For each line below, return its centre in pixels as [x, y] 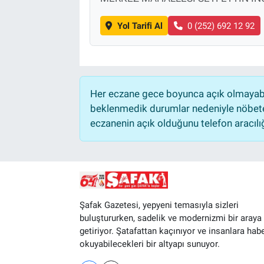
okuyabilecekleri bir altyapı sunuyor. [149, 244]
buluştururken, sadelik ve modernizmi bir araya [170, 218]
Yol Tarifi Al [140, 26]
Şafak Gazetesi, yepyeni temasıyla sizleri [159, 205]
